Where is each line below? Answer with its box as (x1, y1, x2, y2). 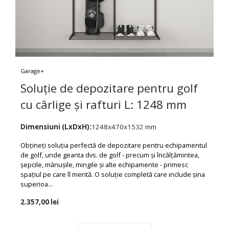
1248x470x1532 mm (91, 122, 156, 132)
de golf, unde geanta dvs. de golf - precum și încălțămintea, (20, 150, 199, 160)
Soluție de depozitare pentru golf (20, 80, 198, 97)
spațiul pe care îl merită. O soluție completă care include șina (20, 170, 205, 179)
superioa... (20, 179, 53, 189)
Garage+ (20, 67, 44, 75)
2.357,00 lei (20, 197, 59, 207)
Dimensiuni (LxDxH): (20, 122, 91, 132)
